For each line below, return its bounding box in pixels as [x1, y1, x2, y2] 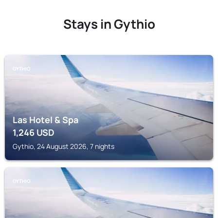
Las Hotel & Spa [13, 114, 78, 126]
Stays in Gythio [63, 15, 155, 33]
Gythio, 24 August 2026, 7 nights [13, 142, 114, 151]
